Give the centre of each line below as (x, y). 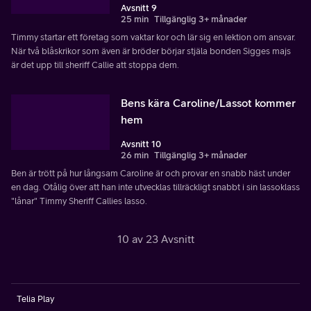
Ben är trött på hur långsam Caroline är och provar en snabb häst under (151, 173)
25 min (135, 19)
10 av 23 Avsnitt (155, 238)
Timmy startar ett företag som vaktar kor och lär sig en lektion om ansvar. (153, 37)
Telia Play (35, 299)
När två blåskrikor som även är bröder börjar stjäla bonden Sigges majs (151, 51)
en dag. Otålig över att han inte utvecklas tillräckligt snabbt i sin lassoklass (155, 187)
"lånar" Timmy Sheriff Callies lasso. (79, 201)
